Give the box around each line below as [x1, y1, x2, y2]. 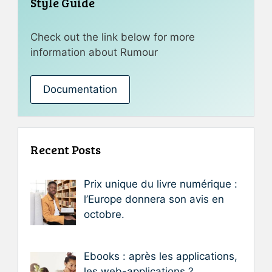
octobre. [83, 208, 124, 221]
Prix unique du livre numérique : [83, 178, 237, 191]
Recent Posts [30, 141, 101, 158]
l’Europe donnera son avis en [83, 193, 224, 206]
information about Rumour [30, 46, 158, 58]
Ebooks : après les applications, [83, 250, 237, 262]
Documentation [43, 83, 117, 96]
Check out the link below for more [30, 30, 195, 43]
